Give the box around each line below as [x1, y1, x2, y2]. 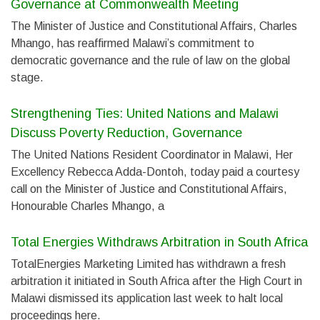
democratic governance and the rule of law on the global [11, 54, 290, 66]
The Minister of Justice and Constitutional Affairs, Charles [11, 20, 297, 32]
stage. [11, 71, 46, 84]
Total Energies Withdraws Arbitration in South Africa [11, 235, 308, 249]
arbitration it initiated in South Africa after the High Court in [11, 275, 302, 287]
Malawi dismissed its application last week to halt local [11, 292, 283, 304]
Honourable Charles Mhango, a [11, 200, 164, 212]
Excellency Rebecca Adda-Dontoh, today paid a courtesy [11, 166, 299, 178]
